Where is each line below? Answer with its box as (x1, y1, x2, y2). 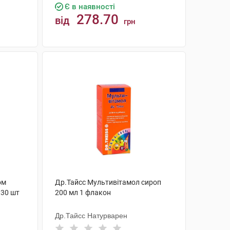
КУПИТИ (101, 55, 137, 64)
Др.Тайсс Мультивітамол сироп (54, 178, 161, 186)
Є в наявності (64, 2, 115, 11)
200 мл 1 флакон (54, 188, 111, 197)
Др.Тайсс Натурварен (54, 212, 127, 220)
